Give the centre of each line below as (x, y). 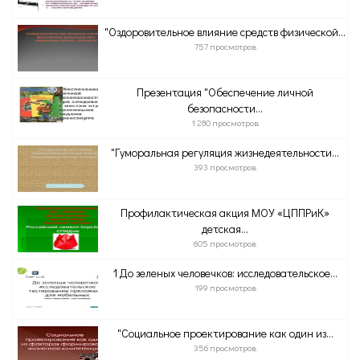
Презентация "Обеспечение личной (225, 92)
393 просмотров (225, 167)
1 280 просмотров (225, 123)
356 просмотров (225, 348)
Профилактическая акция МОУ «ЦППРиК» (225, 213)
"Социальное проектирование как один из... (225, 333)
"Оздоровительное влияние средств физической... (225, 32)
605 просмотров (225, 243)
